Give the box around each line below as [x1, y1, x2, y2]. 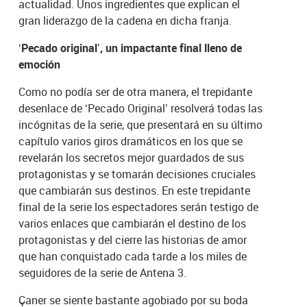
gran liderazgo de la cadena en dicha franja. [19, 13, 232, 29]
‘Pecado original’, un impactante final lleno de [19, 40, 243, 56]
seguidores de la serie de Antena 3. [19, 265, 187, 281]
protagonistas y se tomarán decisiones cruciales [19, 167, 256, 182]
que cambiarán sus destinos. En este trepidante [19, 183, 251, 199]
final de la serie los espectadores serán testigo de [19, 199, 259, 215]
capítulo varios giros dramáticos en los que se [19, 134, 243, 149]
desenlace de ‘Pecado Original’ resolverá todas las [19, 101, 263, 116]
